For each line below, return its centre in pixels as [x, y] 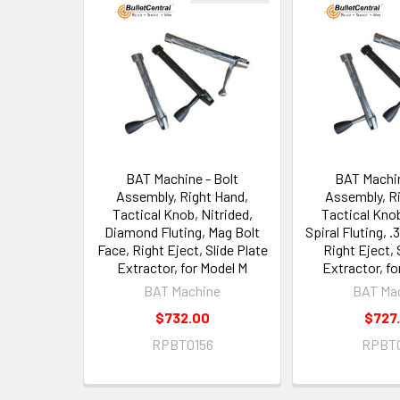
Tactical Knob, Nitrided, [182, 214]
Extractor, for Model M [182, 267]
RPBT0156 [182, 344]
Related [115, 18]
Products [123, 46]
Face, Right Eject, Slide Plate [182, 250]
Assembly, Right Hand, [182, 196]
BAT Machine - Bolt [182, 178]
